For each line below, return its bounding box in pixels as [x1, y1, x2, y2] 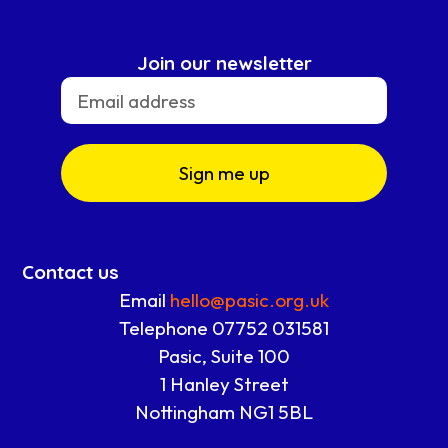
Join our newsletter [136, 51, 312, 76]
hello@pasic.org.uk [170, 288, 329, 313]
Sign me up [178, 161, 270, 186]
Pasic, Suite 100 [158, 344, 290, 369]
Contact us [22, 260, 120, 285]
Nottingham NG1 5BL [135, 400, 313, 425]
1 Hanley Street [159, 372, 289, 397]
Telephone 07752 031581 [119, 316, 329, 341]
